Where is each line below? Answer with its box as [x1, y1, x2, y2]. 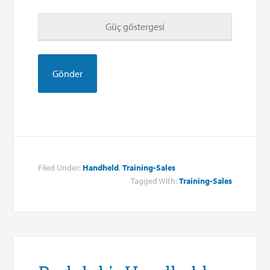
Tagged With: [130, 175, 179, 186]
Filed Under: [38, 162, 83, 173]
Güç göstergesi [105, 20, 165, 33]
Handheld [83, 162, 119, 173]
